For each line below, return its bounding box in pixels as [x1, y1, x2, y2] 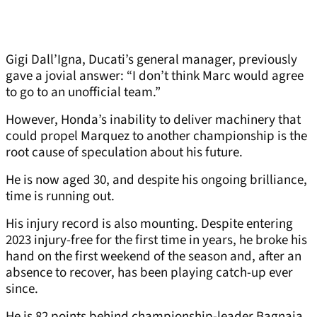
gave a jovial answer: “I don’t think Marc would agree [6, 67, 304, 86]
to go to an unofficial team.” [6, 83, 163, 103]
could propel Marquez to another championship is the [6, 127, 307, 146]
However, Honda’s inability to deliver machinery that [6, 110, 301, 130]
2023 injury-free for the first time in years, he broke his [6, 231, 307, 250]
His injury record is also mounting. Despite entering [6, 214, 293, 234]
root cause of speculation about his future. [6, 143, 243, 163]
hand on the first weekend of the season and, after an [6, 247, 301, 267]
